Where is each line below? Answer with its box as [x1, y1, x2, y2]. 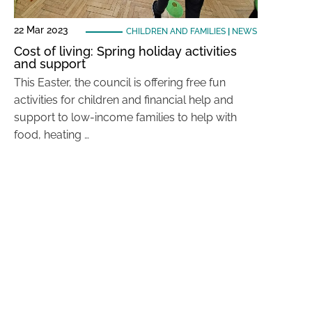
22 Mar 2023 [14, 24, 68, 36]
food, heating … [14, 128, 89, 141]
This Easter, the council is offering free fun [14, 76, 226, 89]
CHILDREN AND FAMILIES [125, 26, 226, 36]
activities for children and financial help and [14, 93, 233, 107]
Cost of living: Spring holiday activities [14, 44, 237, 58]
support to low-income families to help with [14, 111, 237, 124]
